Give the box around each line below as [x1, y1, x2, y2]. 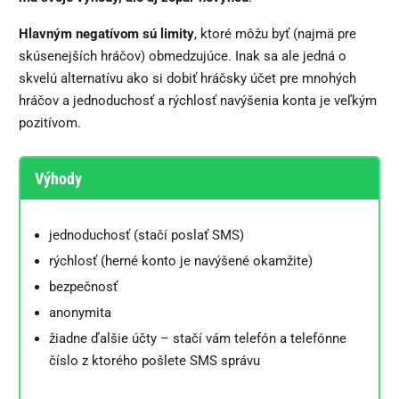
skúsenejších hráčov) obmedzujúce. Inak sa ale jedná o [19, 48, 346, 65]
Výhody [35, 169, 82, 189]
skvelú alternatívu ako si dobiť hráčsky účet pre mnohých [19, 70, 356, 87]
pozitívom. [19, 115, 81, 132]
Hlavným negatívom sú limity [19, 26, 194, 43]
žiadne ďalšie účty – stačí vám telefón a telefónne [49, 330, 346, 347]
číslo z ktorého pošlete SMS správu [49, 353, 260, 370]
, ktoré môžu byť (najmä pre [194, 26, 356, 43]
